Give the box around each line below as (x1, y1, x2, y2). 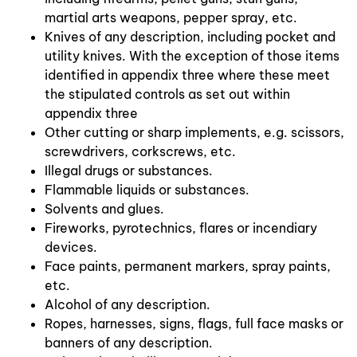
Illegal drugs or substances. (45, 162, 213, 178)
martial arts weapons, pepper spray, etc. (45, 9, 297, 25)
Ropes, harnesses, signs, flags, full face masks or (45, 315, 343, 331)
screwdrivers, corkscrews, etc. (45, 143, 236, 159)
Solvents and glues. (45, 200, 164, 217)
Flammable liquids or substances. (45, 181, 249, 198)
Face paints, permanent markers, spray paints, (45, 257, 331, 274)
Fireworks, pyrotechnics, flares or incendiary (45, 219, 317, 236)
